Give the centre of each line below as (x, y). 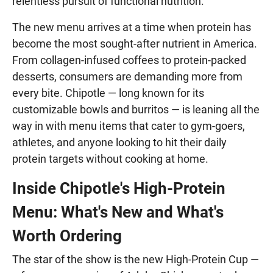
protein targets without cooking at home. (110, 158)
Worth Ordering (67, 236)
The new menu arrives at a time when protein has (132, 27)
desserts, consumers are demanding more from (127, 76)
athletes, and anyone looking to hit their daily (119, 142)
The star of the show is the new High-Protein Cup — (136, 259)
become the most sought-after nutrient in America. (135, 43)
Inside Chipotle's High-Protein (119, 188)
